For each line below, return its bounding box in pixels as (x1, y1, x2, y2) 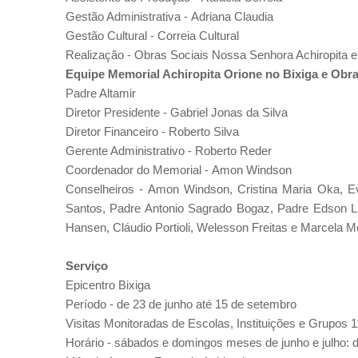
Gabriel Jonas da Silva (170, 105, 288, 119)
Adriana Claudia (191, 10, 273, 23)
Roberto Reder (195, 144, 272, 157)
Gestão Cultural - (66, 29, 157, 42)
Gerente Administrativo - (66, 144, 195, 157)
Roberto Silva (169, 125, 239, 138)
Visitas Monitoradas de (66, 316, 188, 330)
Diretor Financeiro (66, 125, 158, 138)
